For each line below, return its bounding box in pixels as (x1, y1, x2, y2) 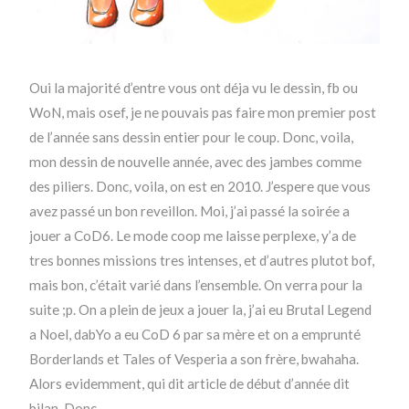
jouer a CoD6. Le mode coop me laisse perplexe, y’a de (29, 227, 357, 245)
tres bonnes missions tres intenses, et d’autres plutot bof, (29, 252, 375, 269)
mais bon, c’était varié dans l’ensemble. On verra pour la (29, 277, 363, 294)
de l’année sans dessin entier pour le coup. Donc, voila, (29, 129, 354, 146)
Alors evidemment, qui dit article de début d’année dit (29, 375, 351, 393)
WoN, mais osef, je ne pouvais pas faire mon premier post (29, 104, 377, 121)
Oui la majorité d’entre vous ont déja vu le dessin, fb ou (29, 79, 359, 97)
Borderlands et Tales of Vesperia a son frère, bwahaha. (29, 351, 360, 368)
